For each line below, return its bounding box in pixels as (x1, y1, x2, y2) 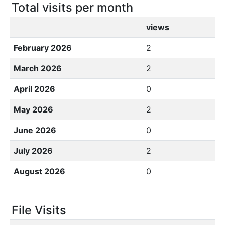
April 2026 (14, 84, 55, 94)
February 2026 (14, 43, 72, 53)
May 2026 (14, 104, 53, 115)
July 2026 (14, 146, 53, 156)
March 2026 (14, 63, 62, 73)
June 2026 (14, 125, 56, 135)
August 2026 (14, 166, 65, 176)
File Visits (12, 203, 66, 217)
